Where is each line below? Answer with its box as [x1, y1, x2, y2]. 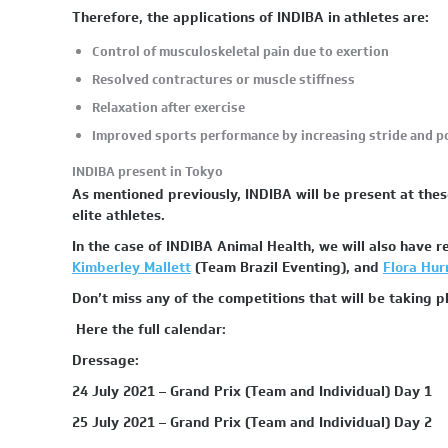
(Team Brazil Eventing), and [191, 257, 383, 278]
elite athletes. [72, 205, 165, 226]
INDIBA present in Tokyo [72, 162, 223, 181]
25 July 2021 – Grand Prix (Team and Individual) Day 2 [72, 412, 432, 433]
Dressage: [72, 350, 139, 371]
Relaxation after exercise [92, 98, 245, 117]
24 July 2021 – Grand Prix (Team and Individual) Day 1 [72, 381, 432, 402]
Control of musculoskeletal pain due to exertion [92, 42, 389, 61]
